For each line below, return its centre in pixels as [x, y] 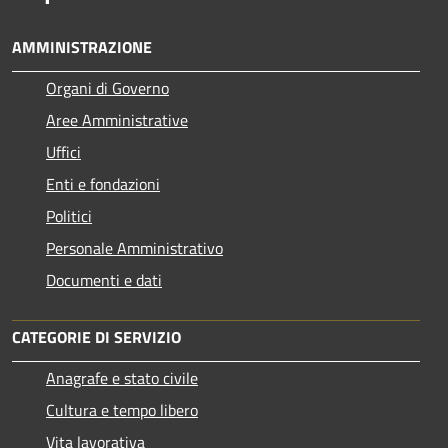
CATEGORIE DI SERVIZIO [96, 336]
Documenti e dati [104, 279]
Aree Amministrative [117, 119]
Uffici [63, 151]
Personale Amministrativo [134, 247]
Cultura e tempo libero [122, 409]
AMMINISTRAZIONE [82, 46]
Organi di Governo [107, 87]
